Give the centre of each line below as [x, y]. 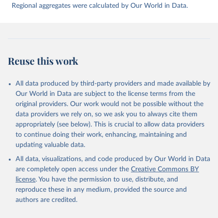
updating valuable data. [50, 145]
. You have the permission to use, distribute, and [107, 180]
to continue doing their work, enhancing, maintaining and [101, 135]
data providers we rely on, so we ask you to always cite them [107, 114]
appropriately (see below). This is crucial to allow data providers [110, 125]
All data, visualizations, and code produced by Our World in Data [113, 159]
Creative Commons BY [165, 169]
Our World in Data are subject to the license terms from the [105, 94]
